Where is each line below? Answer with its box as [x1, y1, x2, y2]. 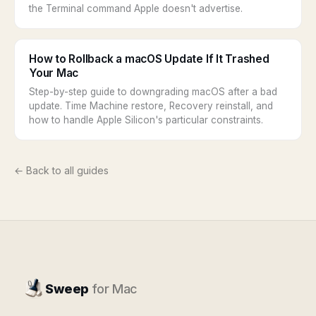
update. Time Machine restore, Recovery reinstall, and [29, 100, 273, 111]
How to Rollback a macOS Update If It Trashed [29, 52, 269, 66]
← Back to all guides [14, 164, 109, 176]
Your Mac [29, 66, 79, 80]
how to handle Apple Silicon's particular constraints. [29, 114, 263, 126]
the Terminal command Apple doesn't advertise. [29, 3, 243, 14]
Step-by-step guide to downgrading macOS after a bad [29, 86, 277, 97]
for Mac [91, 281, 138, 296]
